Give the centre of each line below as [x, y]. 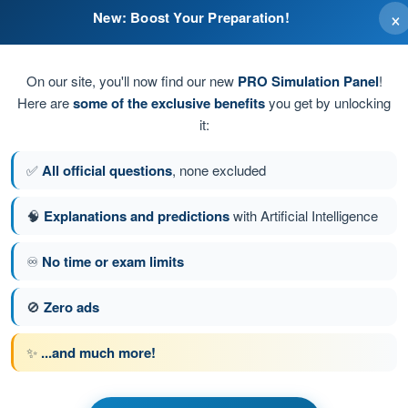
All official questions [107, 170]
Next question [277, 261]
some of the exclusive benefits [169, 102]
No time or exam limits [113, 261]
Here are [45, 102]
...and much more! [98, 352]
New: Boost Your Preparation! [191, 17]
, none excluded [219, 169]
